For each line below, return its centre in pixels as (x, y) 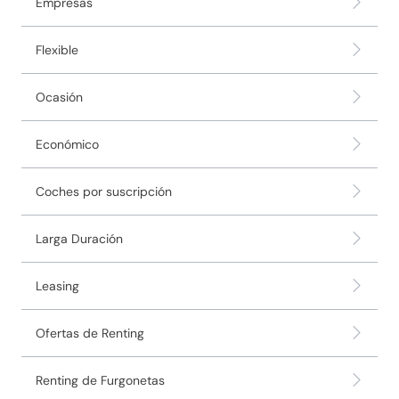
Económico (67, 144)
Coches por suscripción (104, 191)
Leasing (57, 285)
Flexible (57, 49)
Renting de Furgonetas (100, 380)
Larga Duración (79, 238)
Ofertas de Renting (90, 333)
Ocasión (59, 97)
